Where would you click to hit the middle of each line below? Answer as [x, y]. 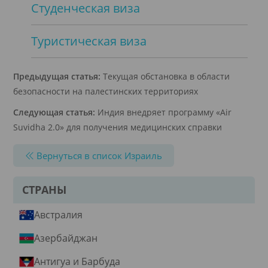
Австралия [58, 214]
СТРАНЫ [44, 189]
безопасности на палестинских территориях [106, 91]
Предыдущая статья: [57, 76]
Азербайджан [66, 238]
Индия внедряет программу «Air [163, 112]
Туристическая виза [89, 41]
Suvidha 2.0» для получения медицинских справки [118, 127]
